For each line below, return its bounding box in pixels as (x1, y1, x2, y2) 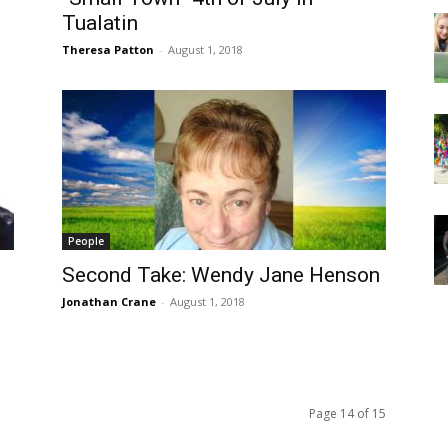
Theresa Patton (62, 42, 154, 57)
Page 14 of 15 (309, 405, 386, 422)
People (68, 234, 104, 248)
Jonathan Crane (62, 294, 156, 309)
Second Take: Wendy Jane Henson (62, 263, 380, 287)
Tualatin (62, 11, 138, 35)
